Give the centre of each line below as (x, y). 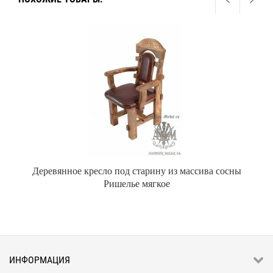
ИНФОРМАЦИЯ (40, 260)
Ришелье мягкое (136, 183)
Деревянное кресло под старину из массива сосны (136, 170)
